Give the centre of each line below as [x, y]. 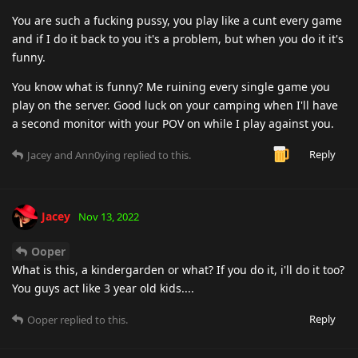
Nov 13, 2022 [109, 216]
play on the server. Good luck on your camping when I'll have [175, 105]
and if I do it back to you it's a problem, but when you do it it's [178, 38]
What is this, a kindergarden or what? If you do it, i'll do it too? [178, 269]
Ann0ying [98, 155]
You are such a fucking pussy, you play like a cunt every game [177, 20]
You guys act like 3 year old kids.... [103, 288]
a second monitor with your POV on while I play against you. [173, 123]
